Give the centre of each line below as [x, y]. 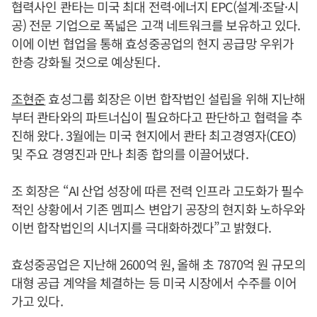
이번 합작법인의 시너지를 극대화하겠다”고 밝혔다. [141, 227]
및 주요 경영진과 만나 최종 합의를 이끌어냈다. [130, 154]
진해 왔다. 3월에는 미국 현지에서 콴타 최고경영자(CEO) [154, 135]
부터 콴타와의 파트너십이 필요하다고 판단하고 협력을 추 [157, 117]
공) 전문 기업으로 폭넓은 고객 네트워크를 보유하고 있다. [156, 25]
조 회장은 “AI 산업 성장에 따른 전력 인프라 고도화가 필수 [158, 190]
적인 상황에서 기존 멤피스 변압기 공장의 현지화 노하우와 [158, 209]
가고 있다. [37, 301]
